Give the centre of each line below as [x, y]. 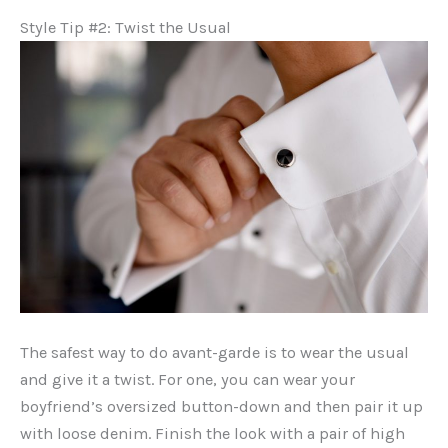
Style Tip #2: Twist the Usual [125, 27]
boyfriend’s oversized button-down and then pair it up [221, 406]
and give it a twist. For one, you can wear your [187, 379]
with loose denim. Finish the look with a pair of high [212, 433]
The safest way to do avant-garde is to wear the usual [214, 352]
